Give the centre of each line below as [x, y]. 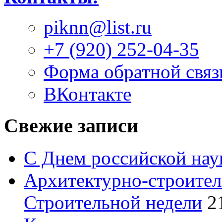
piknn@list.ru [98, 27]
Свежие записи [71, 126]
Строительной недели [113, 203]
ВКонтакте [87, 94]
